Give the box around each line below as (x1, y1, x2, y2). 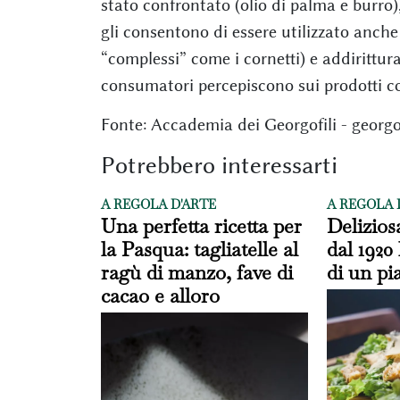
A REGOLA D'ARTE (100, 196, 216, 212)
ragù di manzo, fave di (100, 259, 293, 285)
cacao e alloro (100, 282, 220, 308)
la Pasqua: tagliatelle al (100, 236, 298, 262)
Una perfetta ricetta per (100, 212, 302, 238)
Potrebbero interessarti (100, 150, 337, 179)
